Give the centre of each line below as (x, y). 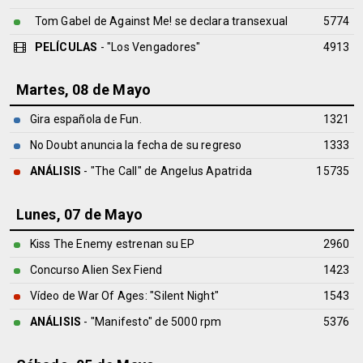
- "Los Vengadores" (149, 47)
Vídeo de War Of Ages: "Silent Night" (124, 296)
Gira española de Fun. (85, 119)
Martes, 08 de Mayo (83, 90)
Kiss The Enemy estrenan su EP (112, 244)
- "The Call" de (121, 171)
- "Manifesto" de (126, 322)
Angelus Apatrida (206, 171)
